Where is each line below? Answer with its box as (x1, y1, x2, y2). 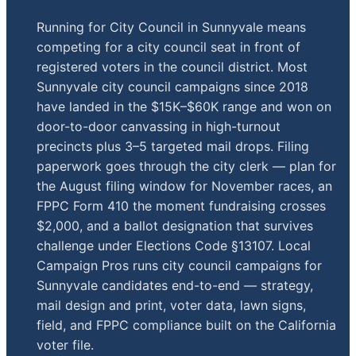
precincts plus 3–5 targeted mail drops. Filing (37, 137, 310, 154)
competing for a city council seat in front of (37, 38, 301, 55)
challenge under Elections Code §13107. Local (37, 237, 311, 253)
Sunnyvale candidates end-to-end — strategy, (37, 277, 314, 293)
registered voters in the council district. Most (37, 58, 308, 75)
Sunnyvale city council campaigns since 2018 (37, 78, 309, 95)
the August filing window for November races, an (37, 177, 333, 194)
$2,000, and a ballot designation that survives (37, 217, 314, 234)
